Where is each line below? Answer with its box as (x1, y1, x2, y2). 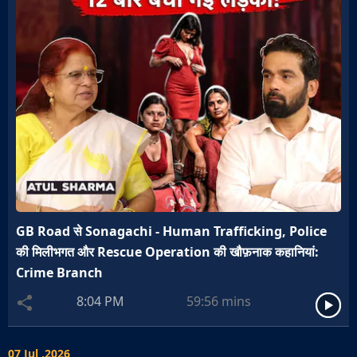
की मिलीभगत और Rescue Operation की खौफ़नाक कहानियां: (16, 243, 319, 261)
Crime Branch (16, 264, 103, 281)
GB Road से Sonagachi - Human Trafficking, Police (16, 222, 327, 240)
